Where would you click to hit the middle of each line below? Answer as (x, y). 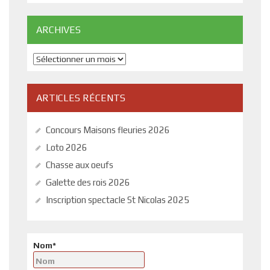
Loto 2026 (67, 147)
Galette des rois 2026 (88, 182)
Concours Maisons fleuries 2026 (108, 130)
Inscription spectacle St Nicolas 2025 (118, 199)
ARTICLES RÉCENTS (81, 98)
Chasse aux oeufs (80, 165)
